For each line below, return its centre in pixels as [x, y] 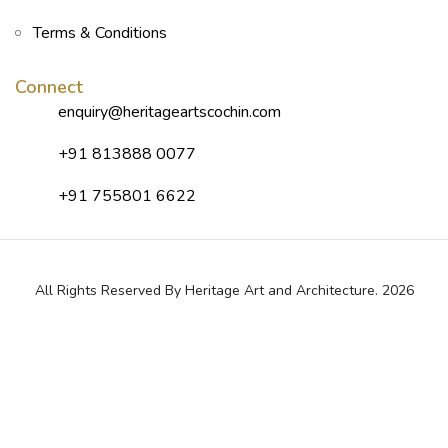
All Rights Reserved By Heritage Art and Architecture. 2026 [224, 291]
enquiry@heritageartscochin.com [169, 111]
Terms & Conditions [99, 32]
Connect [49, 86]
